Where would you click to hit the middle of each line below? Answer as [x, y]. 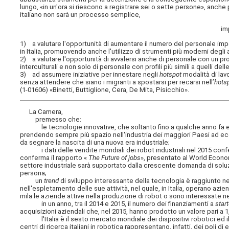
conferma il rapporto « [54, 158]
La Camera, [42, 112]
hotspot [171, 74]
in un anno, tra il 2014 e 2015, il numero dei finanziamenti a [118, 204]
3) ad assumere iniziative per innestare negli [90, 74]
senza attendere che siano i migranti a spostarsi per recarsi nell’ [117, 82]
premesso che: [51, 120]
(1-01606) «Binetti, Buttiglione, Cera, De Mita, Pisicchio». [105, 89]
